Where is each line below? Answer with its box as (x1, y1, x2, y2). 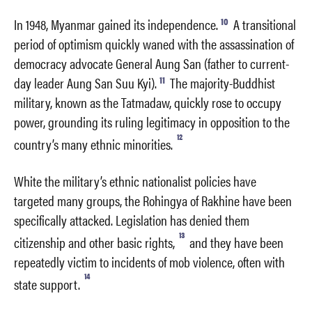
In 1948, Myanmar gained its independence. (14, 14, 218, 35)
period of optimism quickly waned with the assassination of (14, 33, 294, 54)
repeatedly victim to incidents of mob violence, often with (14, 251, 285, 272)
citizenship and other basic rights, (14, 231, 175, 252)
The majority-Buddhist (167, 72, 275, 93)
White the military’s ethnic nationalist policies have (14, 171, 256, 192)
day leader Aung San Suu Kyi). (14, 72, 157, 93)
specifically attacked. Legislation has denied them (14, 210, 249, 231)
